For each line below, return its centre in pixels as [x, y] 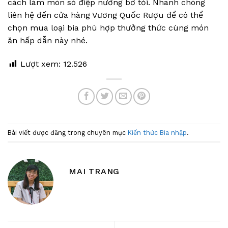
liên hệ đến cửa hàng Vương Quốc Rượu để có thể [105, 15]
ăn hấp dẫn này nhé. [48, 40]
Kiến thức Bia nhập [157, 132]
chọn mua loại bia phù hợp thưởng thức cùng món [108, 27]
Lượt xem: [40, 64]
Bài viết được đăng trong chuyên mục [68, 132]
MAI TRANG [94, 171]
